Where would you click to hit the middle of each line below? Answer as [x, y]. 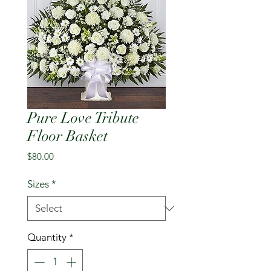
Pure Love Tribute [83, 118]
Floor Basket [67, 136]
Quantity [47, 237]
